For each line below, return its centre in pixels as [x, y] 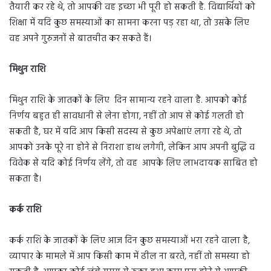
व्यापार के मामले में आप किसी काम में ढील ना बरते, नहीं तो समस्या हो [129, 257]
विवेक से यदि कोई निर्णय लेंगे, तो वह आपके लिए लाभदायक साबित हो [133, 164]
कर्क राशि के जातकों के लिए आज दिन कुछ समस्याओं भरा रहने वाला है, [129, 241]
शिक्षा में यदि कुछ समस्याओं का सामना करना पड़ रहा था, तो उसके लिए [129, 23]
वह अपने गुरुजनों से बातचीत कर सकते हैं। [80, 39]
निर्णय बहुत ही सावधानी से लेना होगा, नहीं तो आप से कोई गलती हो [126, 116]
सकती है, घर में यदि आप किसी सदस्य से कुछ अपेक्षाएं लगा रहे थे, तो [126, 132]
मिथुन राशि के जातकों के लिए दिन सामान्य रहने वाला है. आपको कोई [128, 101]
